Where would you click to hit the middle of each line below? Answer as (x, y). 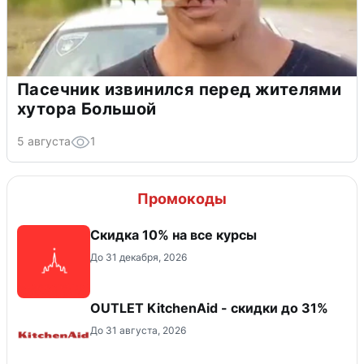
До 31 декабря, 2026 (139, 257)
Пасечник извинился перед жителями (180, 89)
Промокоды (182, 198)
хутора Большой (87, 108)
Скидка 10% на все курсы (173, 234)
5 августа (44, 141)
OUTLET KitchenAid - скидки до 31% (209, 308)
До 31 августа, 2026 (138, 330)
